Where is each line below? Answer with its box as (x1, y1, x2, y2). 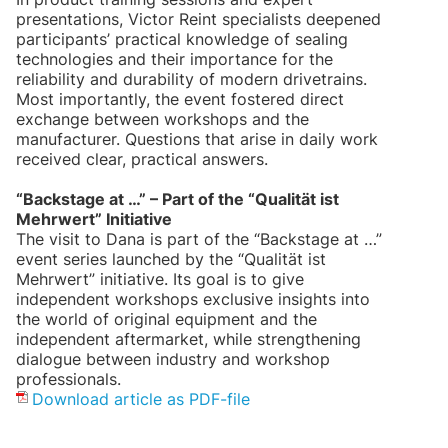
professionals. (16, 368, 121, 389)
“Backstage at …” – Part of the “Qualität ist (16, 188, 339, 209)
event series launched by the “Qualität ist (16, 248, 326, 269)
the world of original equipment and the (16, 308, 317, 329)
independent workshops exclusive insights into (16, 288, 370, 309)
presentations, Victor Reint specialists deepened (16, 8, 381, 29)
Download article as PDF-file (32, 388, 250, 409)
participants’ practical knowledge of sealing (16, 28, 348, 49)
